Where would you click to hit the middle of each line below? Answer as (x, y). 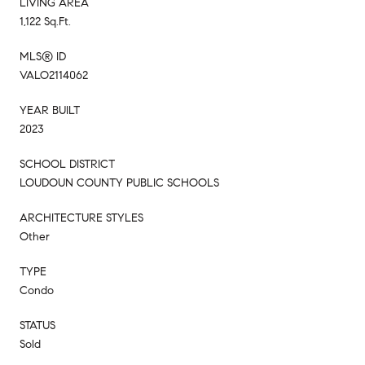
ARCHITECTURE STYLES (81, 218)
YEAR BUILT (50, 110)
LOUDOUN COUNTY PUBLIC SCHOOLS (119, 182)
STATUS (37, 325)
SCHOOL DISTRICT (67, 164)
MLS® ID (43, 56)
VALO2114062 (54, 75)
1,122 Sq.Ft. (45, 21)
